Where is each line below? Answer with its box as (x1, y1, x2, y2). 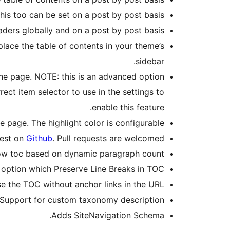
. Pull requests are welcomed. (52, 133, 164, 144)
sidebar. (136, 56, 164, 67)
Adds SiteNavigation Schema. (51, 210, 164, 221)
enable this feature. (92, 102, 164, 113)
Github (26, 133, 52, 144)
